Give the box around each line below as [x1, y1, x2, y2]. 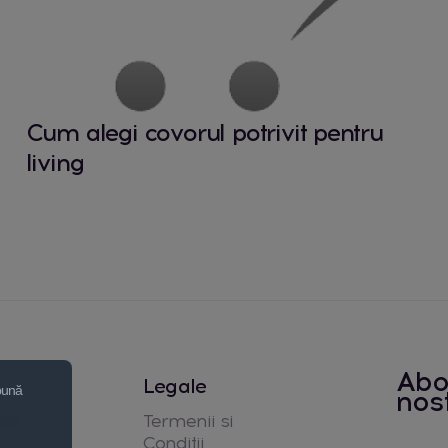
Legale [143, 373, 207, 398]
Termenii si [143, 409, 233, 432]
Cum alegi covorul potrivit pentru [25, 117, 383, 147]
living [25, 147, 84, 177]
